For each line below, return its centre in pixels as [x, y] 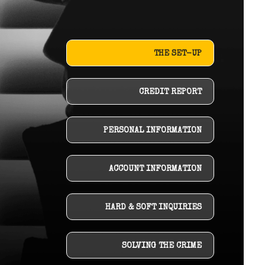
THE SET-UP [177, 54]
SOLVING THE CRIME [161, 246]
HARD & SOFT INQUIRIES [153, 208]
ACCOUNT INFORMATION [155, 169]
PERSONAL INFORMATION [152, 131]
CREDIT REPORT [170, 92]
